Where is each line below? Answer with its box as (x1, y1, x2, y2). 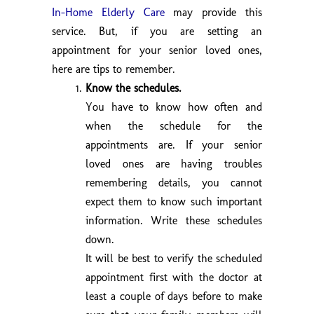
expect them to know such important (86, 194, 262, 208)
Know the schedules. (86, 81, 182, 95)
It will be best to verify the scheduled (86, 251, 262, 265)
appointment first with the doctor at (86, 270, 262, 284)
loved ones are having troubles (86, 156, 262, 170)
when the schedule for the (86, 118, 262, 132)
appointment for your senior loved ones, (52, 43, 262, 57)
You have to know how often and (86, 100, 262, 114)
